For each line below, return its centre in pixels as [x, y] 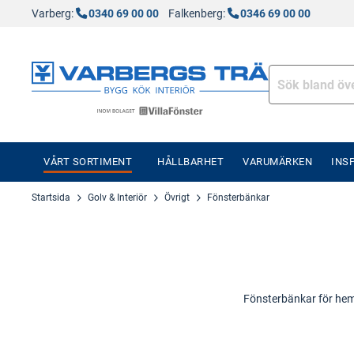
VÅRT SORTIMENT [88, 162]
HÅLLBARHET [190, 162]
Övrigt [177, 198]
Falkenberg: [193, 13]
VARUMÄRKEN [277, 162]
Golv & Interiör [117, 198]
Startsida [51, 198]
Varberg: [54, 13]
